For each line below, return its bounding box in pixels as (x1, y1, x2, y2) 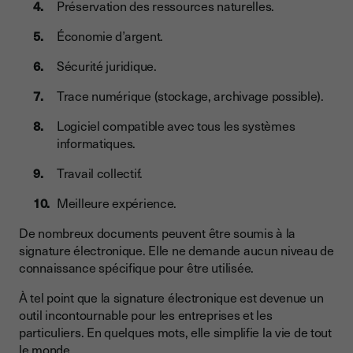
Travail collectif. (57, 163, 143, 183)
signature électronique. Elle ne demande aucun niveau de (19, 240, 334, 260)
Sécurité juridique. (57, 56, 157, 76)
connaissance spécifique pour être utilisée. (19, 258, 254, 277)
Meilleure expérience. (57, 193, 177, 213)
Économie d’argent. (57, 26, 163, 46)
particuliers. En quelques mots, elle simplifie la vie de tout (19, 322, 332, 342)
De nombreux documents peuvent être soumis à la (19, 223, 296, 243)
